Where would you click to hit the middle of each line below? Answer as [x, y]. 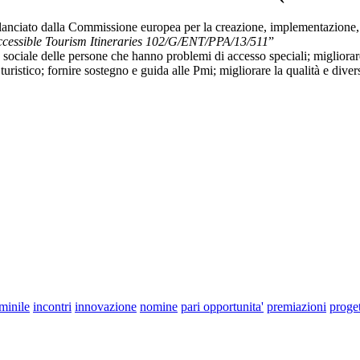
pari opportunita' [222, 307]
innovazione [106, 307]
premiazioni [297, 307]
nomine [159, 307]
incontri [52, 307]
